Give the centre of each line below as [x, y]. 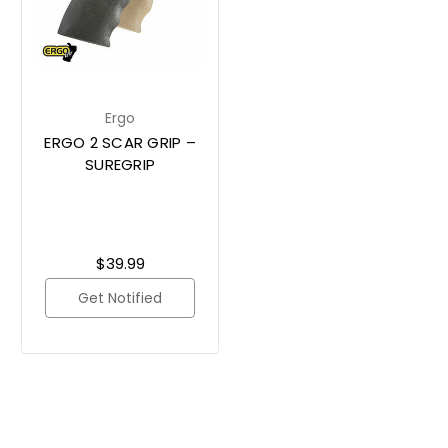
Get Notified [120, 297]
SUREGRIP [120, 164]
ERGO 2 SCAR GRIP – [120, 142]
